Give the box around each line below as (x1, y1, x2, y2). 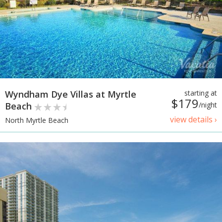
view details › (170, 114, 217, 125)
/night (199, 100, 217, 110)
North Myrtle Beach (5, 115, 68, 125)
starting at (184, 88, 217, 98)
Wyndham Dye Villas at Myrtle (5, 88, 136, 101)
